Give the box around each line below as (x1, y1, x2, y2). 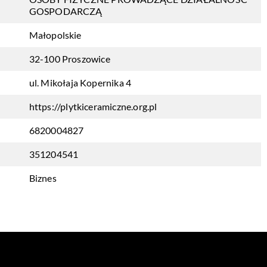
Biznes (29, 172, 57, 184)
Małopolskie (29, 29, 82, 41)
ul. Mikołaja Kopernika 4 (29, 77, 132, 88)
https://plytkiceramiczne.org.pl (29, 101, 157, 112)
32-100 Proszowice (29, 53, 110, 64)
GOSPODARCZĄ (29, 5, 103, 17)
